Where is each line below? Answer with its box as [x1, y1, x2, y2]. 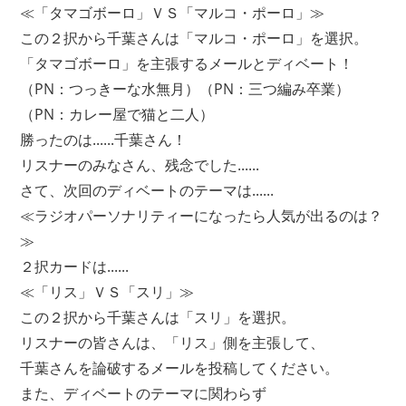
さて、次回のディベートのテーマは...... [20, 179, 275, 200]
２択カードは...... [20, 256, 130, 276]
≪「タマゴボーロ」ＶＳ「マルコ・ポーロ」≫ [20, 2, 325, 23]
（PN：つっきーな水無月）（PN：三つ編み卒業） [20, 78, 351, 99]
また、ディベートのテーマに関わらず [20, 382, 267, 403]
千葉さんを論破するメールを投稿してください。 [20, 357, 340, 378]
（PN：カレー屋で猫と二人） [20, 103, 215, 124]
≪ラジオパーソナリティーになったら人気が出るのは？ [20, 205, 383, 226]
